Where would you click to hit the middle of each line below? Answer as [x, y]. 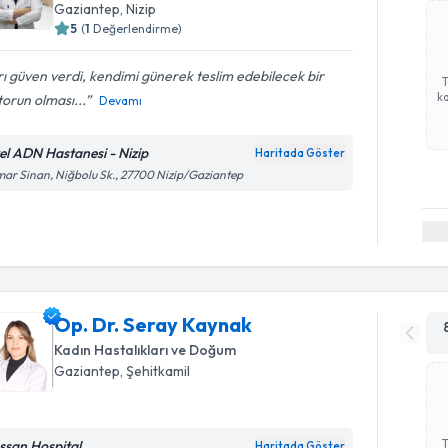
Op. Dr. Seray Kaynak [153, 324]
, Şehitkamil [155, 370]
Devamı [121, 100]
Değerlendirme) [138, 28]
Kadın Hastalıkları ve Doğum [145, 349]
